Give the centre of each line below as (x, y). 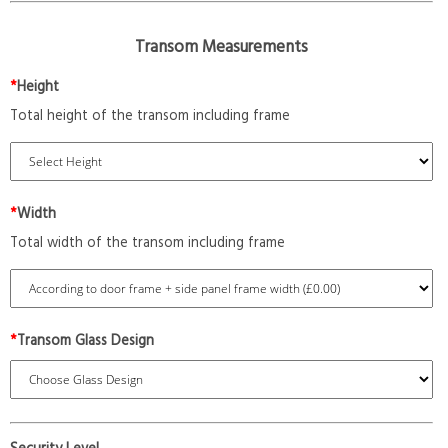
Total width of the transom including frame (147, 243)
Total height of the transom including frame (180, 116)
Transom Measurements (221, 47)
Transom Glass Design (85, 341)
